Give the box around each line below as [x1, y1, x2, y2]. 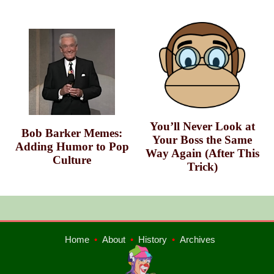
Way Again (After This [145, 147, 259, 160]
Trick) [187, 160, 218, 174]
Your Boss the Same [152, 133, 252, 147]
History [138, 234, 167, 245]
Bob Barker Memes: [21, 127, 122, 140]
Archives [180, 234, 215, 245]
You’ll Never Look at [149, 120, 255, 133]
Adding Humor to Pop [15, 140, 129, 154]
